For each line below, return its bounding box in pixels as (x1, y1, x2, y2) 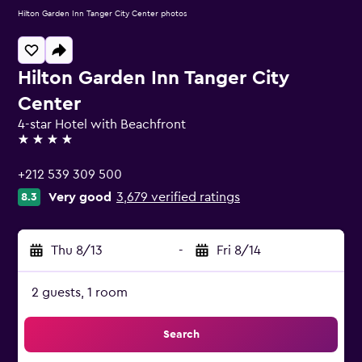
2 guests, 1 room (32, 286, 128, 299)
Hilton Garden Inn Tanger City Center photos (18, 10, 187, 18)
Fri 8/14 (217, 244, 261, 257)
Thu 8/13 (51, 244, 103, 257)
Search (162, 329, 200, 340)
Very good (48, 191, 112, 204)
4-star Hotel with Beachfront (18, 118, 186, 131)
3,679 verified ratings (116, 191, 240, 204)
